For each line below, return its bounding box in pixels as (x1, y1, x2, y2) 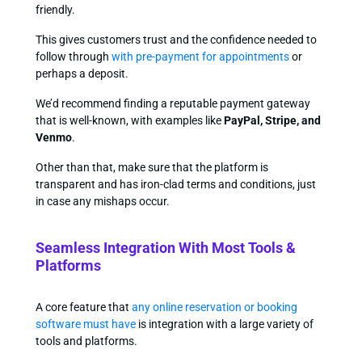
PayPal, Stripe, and (223, 113, 321, 127)
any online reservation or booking (131, 300, 297, 314)
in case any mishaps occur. (35, 194, 170, 208)
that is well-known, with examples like (35, 113, 224, 127)
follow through (35, 49, 112, 63)
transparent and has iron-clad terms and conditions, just (35, 177, 316, 191)
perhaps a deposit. (35, 66, 128, 80)
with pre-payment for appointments (111, 49, 289, 63)
